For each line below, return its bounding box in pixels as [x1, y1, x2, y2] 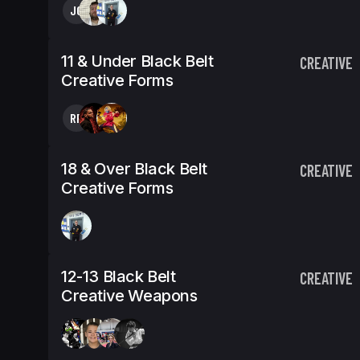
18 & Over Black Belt [61, 159, 208, 178]
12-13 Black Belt [61, 267, 176, 286]
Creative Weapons [61, 286, 198, 305]
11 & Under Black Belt [61, 51, 214, 71]
